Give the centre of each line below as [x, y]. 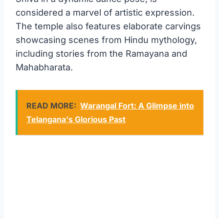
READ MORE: [51, 105]
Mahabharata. [44, 67]
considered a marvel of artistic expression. [105, 12]
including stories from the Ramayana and [101, 53]
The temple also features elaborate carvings [108, 26]
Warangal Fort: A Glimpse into [137, 105]
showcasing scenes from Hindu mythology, [106, 40]
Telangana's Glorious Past [76, 119]
